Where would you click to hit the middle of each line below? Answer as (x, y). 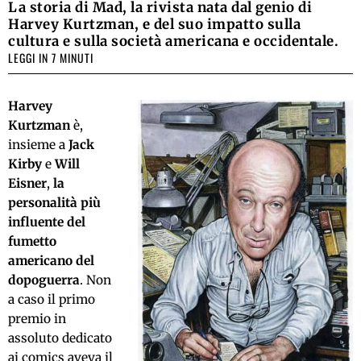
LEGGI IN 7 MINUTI (51, 57)
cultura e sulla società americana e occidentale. (173, 41)
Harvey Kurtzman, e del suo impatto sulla (154, 24)
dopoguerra (44, 280)
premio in (37, 318)
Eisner (27, 183)
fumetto (32, 241)
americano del (51, 260)
